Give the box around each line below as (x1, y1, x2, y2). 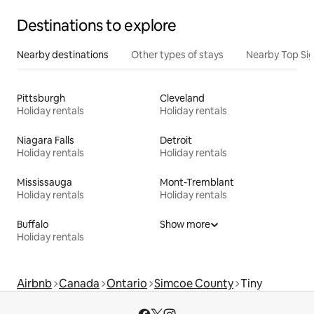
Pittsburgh (17, 92, 65, 105)
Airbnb (17, 276, 52, 292)
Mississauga (17, 176, 72, 189)
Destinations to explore (17, 15, 177, 36)
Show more (160, 218, 210, 231)
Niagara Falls (17, 134, 74, 147)
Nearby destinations (17, 48, 109, 62)
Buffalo (17, 218, 48, 231)
